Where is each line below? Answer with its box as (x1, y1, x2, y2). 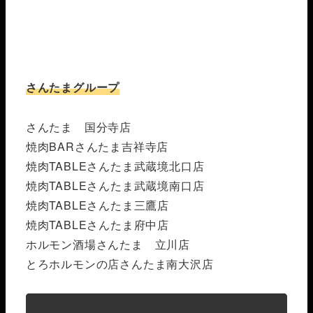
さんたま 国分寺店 (25, 118, 131, 135)
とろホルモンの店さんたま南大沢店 (25, 255, 214, 272)
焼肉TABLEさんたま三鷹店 (25, 196, 169, 213)
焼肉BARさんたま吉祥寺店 (25, 138, 169, 154)
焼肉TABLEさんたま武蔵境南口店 (25, 177, 205, 194)
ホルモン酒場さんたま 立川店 (25, 235, 190, 252)
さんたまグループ (25, 78, 120, 95)
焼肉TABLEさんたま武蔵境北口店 (25, 157, 205, 174)
